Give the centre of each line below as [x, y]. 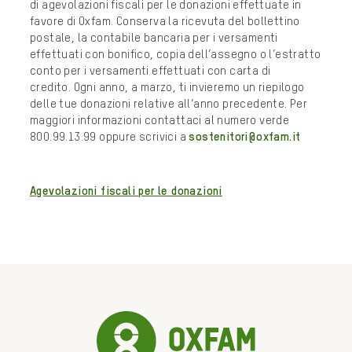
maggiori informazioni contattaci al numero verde [160, 120]
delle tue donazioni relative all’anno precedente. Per [169, 104]
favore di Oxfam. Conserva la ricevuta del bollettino [165, 21]
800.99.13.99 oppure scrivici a [110, 137]
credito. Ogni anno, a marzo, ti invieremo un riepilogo [167, 87]
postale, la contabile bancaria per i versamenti [154, 38]
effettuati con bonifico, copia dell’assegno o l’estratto [176, 54]
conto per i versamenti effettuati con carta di [150, 71]
